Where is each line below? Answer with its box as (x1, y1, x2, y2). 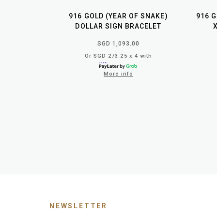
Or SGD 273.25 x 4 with (84, 52, 153, 59)
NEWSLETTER (49, 201, 108, 210)
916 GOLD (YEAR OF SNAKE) (69, 12, 168, 20)
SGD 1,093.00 (97, 40, 140, 47)
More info (104, 70, 133, 77)
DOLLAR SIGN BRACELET (75, 22, 162, 30)
